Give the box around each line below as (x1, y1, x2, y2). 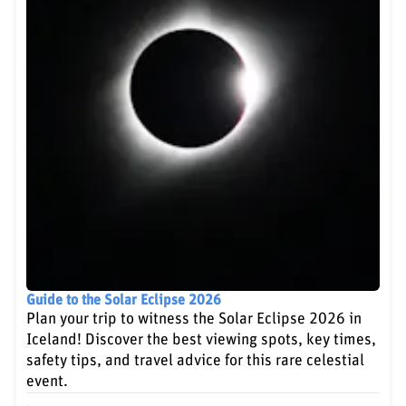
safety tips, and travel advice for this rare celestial (26, 353, 365, 370)
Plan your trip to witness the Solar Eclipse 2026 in (26, 311, 362, 328)
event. (26, 373, 69, 391)
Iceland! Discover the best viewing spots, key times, (26, 332, 377, 349)
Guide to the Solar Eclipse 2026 (26, 293, 222, 308)
